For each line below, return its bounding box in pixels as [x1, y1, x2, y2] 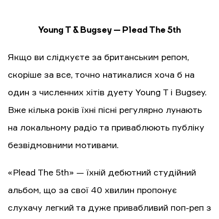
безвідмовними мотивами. [8, 141, 119, 150]
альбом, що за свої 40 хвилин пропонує [8, 186, 177, 195]
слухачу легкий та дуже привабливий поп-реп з [8, 203, 211, 213]
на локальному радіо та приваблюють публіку [8, 123, 204, 132]
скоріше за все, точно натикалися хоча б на [8, 70, 195, 80]
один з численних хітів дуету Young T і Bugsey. [8, 88, 207, 97]
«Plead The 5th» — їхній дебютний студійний [8, 168, 196, 177]
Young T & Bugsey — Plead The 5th [38, 25, 181, 35]
